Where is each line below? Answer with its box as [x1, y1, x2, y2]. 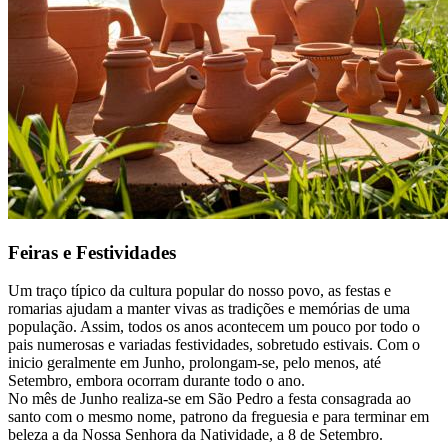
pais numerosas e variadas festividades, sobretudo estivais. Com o [8, 336, 420, 354]
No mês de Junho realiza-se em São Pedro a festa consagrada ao [8, 390, 411, 408]
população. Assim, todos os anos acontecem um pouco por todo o [8, 318, 420, 336]
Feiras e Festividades [8, 241, 176, 263]
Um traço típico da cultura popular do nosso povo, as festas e [8, 282, 391, 300]
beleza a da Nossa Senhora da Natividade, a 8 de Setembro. [8, 426, 383, 444]
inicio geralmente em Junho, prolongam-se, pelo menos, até [8, 354, 381, 372]
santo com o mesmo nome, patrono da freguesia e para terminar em [8, 408, 429, 426]
